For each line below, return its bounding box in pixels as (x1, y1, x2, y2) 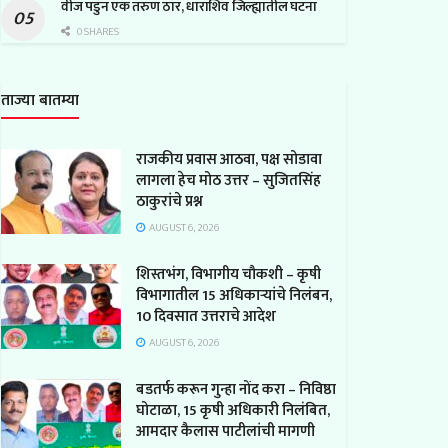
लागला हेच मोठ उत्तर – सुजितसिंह (136, 167, 321, 193)
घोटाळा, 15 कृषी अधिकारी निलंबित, (136, 397, 330, 423)
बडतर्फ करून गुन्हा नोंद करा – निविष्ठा (136, 376, 336, 402)
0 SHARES (75, 22, 119, 41)
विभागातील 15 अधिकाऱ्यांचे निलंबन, (136, 282, 332, 308)
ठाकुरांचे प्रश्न (136, 188, 203, 214)
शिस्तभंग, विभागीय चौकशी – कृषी (136, 261, 321, 287)
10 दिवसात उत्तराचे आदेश (136, 303, 276, 329)
